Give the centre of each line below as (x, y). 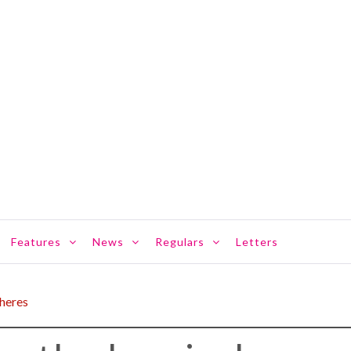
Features (36, 242)
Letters (257, 242)
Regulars (180, 242)
